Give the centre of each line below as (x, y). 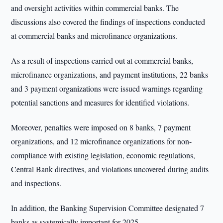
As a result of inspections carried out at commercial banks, (102, 60)
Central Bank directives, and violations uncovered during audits (110, 169)
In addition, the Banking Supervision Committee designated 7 (108, 208)
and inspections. (36, 183)
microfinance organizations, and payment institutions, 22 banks (110, 74)
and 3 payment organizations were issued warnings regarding (107, 88)
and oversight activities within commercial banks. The (95, 8)
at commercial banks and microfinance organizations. (94, 36)
